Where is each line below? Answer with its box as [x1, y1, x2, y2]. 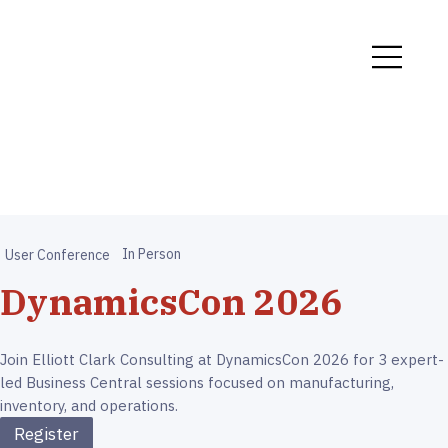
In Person [122, 245, 182, 264]
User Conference [5, 245, 111, 264]
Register [13, 423, 79, 446]
